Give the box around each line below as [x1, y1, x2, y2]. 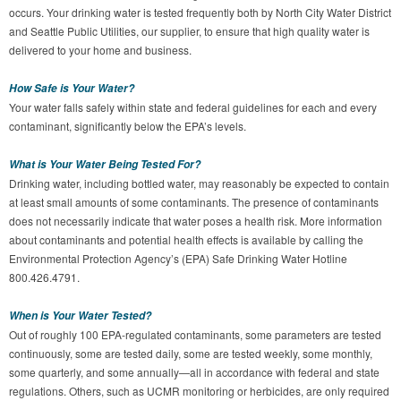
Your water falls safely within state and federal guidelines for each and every [9, 99, 377, 115]
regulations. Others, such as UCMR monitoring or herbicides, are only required [9, 383, 389, 399]
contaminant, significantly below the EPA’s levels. [9, 118, 246, 134]
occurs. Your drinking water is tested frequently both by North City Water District [9, 4, 391, 21]
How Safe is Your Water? [9, 81, 134, 97]
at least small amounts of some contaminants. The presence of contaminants [9, 194, 379, 210]
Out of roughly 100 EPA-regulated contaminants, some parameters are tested [9, 327, 381, 343]
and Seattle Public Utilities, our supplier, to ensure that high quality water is [9, 23, 370, 39]
